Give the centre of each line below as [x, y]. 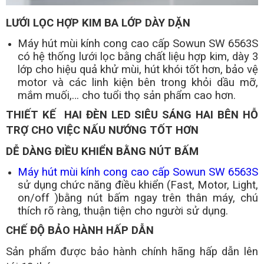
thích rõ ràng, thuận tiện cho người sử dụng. [123, 211]
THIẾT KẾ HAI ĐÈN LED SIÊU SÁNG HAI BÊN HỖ [132, 115]
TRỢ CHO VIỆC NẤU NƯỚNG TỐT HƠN [102, 131]
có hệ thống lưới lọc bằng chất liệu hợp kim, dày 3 [138, 57]
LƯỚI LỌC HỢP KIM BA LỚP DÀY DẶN [98, 23]
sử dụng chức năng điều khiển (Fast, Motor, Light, [138, 185]
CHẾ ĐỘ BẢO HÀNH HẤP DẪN [80, 231]
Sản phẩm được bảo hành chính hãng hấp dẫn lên [132, 252]
